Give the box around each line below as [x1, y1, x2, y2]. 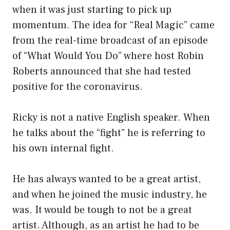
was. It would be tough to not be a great [12, 203, 192, 217]
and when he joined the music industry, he [12, 188, 207, 202]
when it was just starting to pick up [12, 3, 171, 17]
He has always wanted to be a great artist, [12, 172, 201, 186]
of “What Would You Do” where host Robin [12, 49, 204, 63]
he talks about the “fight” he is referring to [12, 126, 205, 140]
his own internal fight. [12, 142, 114, 156]
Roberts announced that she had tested [12, 65, 191, 79]
